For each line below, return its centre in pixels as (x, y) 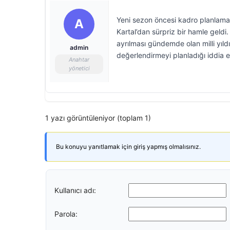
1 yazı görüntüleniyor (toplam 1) (98, 118)
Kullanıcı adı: (75, 190)
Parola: (66, 214)
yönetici (79, 68)
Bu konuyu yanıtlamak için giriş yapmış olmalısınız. (128, 147)
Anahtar (79, 60)
